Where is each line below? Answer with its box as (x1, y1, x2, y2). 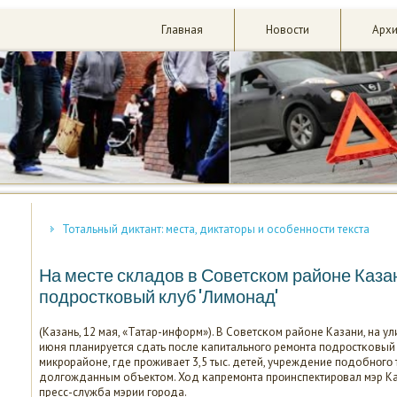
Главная (161, 22, 203, 37)
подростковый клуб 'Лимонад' (39, 286, 278, 307)
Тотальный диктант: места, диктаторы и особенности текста (62, 222, 370, 237)
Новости (266, 22, 309, 37)
